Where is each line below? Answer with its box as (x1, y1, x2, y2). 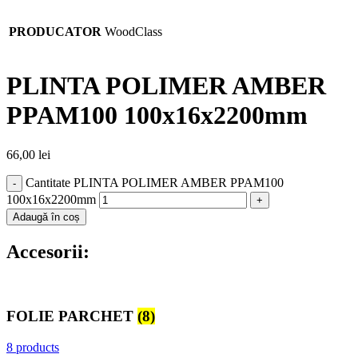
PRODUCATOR (9, 24, 101, 38)
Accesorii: (6, 241, 89, 262)
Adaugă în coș (13, 210, 80, 223)
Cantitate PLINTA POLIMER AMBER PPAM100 (26, 175, 284, 189)
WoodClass (105, 24, 162, 38)
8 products (6, 340, 59, 354)
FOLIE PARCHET (6, 308, 137, 325)
